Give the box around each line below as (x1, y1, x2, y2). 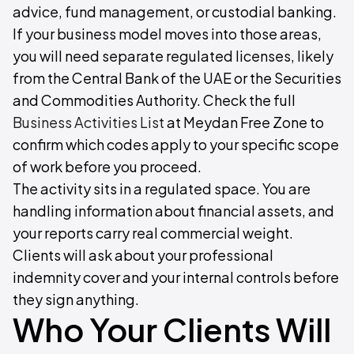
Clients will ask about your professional (13, 246, 273, 264)
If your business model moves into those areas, (13, 24, 322, 43)
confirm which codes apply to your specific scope (13, 135, 339, 153)
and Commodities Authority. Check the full (13, 91, 296, 109)
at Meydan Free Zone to (164, 113, 324, 131)
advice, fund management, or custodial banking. (13, 2, 337, 21)
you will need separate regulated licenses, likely (13, 47, 333, 65)
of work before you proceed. (13, 157, 201, 175)
